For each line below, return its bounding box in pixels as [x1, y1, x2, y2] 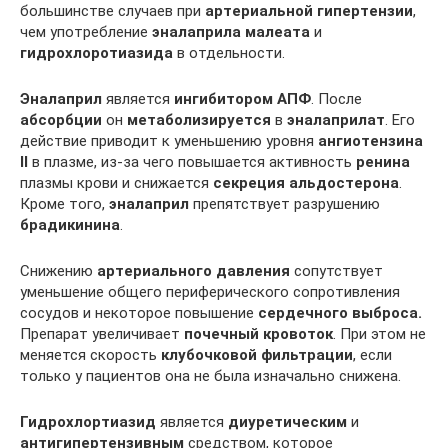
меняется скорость [20, 346, 161, 364]
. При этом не [333, 325, 426, 343]
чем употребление [20, 23, 152, 41]
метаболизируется [127, 111, 271, 129]
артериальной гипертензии [205, 2, 413, 20]
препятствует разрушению [189, 195, 380, 213]
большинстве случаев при [20, 2, 205, 20]
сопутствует [290, 262, 383, 280]
